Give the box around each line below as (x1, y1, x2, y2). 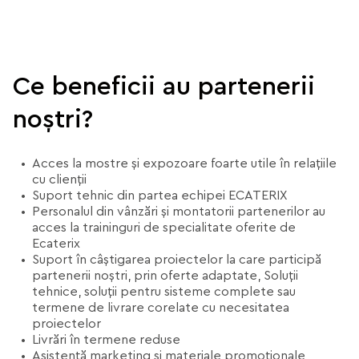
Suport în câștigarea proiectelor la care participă (32, 253, 321, 266)
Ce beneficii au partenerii (13, 74, 315, 99)
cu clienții (32, 173, 87, 186)
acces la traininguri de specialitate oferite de (32, 221, 296, 234)
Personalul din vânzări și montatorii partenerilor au (32, 205, 325, 218)
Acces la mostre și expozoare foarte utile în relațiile (32, 157, 337, 170)
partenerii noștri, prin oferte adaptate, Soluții (32, 269, 298, 282)
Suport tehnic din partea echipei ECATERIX (32, 189, 288, 202)
